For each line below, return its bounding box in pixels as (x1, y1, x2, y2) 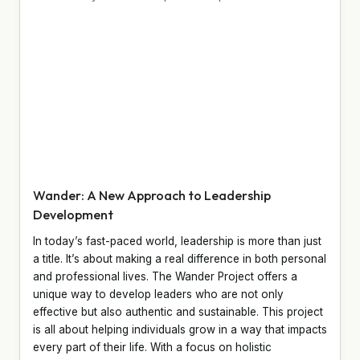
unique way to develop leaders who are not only (33, 287, 284, 301)
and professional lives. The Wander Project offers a (33, 269, 297, 283)
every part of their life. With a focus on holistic (33, 340, 272, 354)
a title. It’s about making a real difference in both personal (33, 252, 326, 265)
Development (33, 206, 113, 223)
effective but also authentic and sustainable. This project (33, 305, 323, 318)
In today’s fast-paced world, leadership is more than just (33, 234, 321, 247)
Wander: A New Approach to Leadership (33, 186, 271, 203)
